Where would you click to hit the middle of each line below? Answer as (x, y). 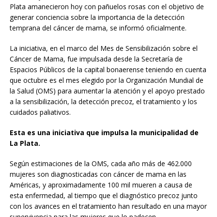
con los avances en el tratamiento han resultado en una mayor (108, 206)
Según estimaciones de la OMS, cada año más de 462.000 (101, 163)
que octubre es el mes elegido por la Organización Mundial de (107, 80)
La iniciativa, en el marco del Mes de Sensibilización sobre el (104, 48)
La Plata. (25, 143)
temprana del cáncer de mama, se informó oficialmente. (98, 28)
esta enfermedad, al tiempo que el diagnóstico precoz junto (104, 195)
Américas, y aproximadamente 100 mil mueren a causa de (101, 185)
